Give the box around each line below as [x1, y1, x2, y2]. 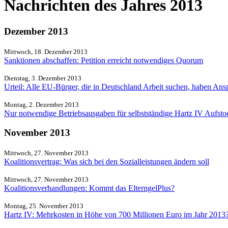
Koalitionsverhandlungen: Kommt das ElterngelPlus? [4, 184, 175, 193]
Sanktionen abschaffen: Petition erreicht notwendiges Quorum [4, 55, 203, 65]
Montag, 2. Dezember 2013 [4, 100, 79, 108]
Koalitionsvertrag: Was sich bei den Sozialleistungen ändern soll [4, 157, 209, 166]
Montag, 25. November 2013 [4, 202, 83, 210]
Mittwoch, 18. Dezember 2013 [4, 47, 88, 55]
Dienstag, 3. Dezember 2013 [4, 74, 81, 82]
